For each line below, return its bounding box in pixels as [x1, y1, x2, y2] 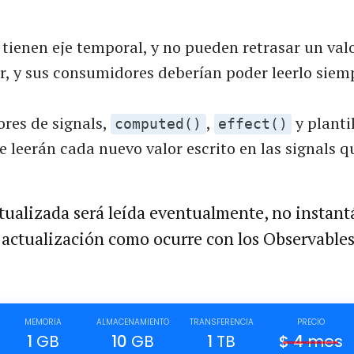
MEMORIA [24, 316, 62, 329]
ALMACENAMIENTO [96, 316, 169, 329]
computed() [115, 115, 202, 132]
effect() [217, 115, 288, 132]
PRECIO [296, 316, 325, 329]
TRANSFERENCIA [189, 316, 254, 329]
